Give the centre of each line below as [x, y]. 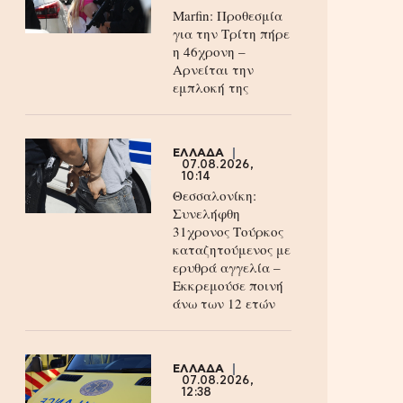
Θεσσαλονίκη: [215, 195]
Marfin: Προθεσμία [228, 15]
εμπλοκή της [210, 87]
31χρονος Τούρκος [228, 231]
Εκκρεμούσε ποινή [228, 285]
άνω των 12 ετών [224, 303]
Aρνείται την [213, 69]
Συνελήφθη [206, 213]
